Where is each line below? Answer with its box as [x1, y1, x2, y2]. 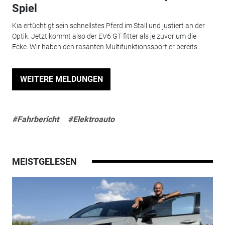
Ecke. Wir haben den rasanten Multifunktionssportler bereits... [12, 42, 202, 51]
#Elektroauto [67, 114, 115, 124]
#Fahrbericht [12, 114, 59, 124]
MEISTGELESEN [12, 156, 77, 167]
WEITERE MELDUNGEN [20, 74, 103, 84]
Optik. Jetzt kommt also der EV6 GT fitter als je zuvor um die [12, 32, 196, 40]
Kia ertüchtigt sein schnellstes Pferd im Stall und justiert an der [12, 21, 205, 30]
